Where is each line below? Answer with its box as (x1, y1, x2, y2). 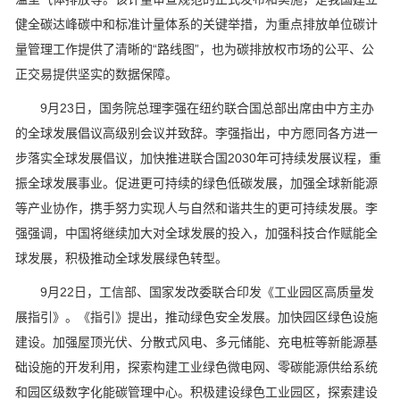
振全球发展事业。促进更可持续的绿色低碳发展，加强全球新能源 (15, 176, 378, 191)
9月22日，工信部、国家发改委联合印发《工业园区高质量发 (15, 285, 374, 300)
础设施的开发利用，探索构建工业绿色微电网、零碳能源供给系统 (15, 360, 378, 375)
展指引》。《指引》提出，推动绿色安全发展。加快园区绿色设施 (15, 310, 378, 325)
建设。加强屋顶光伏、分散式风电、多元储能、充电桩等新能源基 (15, 335, 378, 350)
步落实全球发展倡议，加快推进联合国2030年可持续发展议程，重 (15, 151, 381, 166)
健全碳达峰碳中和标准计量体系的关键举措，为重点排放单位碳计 (15, 17, 378, 32)
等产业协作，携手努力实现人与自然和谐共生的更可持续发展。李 (15, 201, 378, 216)
